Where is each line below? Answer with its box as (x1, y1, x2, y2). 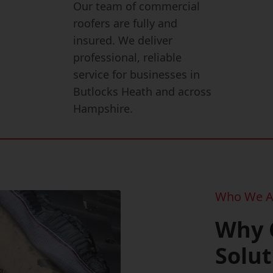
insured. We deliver (73, 33, 173, 48)
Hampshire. (73, 101, 133, 116)
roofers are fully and (73, 16, 178, 30)
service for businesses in (73, 67, 200, 82)
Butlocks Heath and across (73, 84, 212, 99)
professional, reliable (73, 50, 182, 65)
